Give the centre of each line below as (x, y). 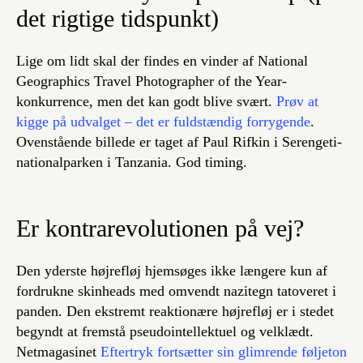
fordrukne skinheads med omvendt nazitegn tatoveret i (176, 291)
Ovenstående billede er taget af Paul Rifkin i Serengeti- (179, 141)
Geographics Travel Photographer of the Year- (152, 81)
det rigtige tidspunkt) (117, 18)
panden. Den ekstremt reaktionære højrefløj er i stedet (175, 312)
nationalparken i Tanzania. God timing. (132, 162)
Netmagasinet (58, 352)
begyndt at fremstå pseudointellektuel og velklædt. (165, 332)
